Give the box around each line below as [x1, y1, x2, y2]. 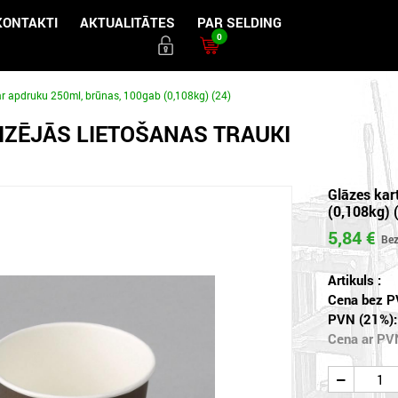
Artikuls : [328, 271, 381, 289]
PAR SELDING [197, 13, 282, 31]
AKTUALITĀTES [80, 13, 175, 31]
